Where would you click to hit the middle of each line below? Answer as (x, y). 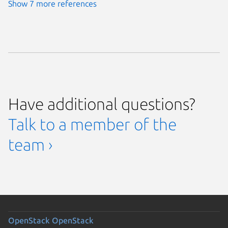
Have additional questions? (102, 104)
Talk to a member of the (92, 124)
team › (30, 145)
